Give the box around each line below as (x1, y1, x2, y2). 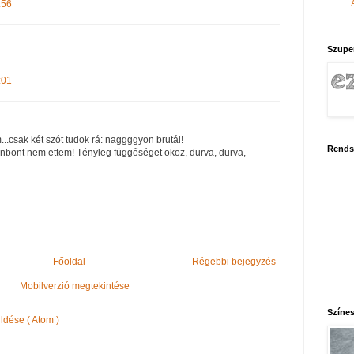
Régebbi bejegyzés (192, 255, 276, 267)
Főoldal (52, 255, 85, 267)
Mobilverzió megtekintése (19, 280, 130, 292)
